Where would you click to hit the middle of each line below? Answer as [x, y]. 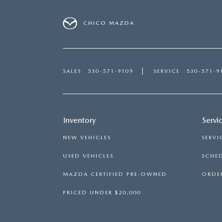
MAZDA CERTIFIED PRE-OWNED [115, 174]
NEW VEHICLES [87, 137]
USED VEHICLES [88, 156]
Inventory [80, 120]
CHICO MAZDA [109, 23]
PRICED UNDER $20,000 [102, 192]
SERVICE [167, 71]
